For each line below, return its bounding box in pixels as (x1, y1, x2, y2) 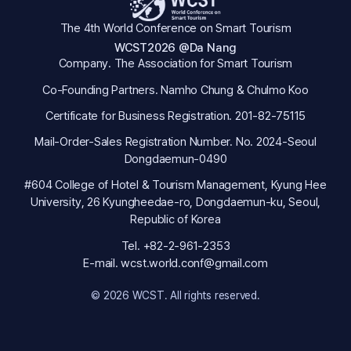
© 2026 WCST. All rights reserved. (91, 289, 260, 302)
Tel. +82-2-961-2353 (121, 238, 230, 253)
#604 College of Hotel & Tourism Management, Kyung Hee (24, 178, 327, 193)
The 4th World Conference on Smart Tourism (60, 20, 291, 35)
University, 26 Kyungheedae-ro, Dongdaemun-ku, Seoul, (30, 195, 321, 210)
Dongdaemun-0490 (124, 152, 227, 167)
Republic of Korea (130, 212, 221, 227)
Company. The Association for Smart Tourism (58, 56, 293, 71)
